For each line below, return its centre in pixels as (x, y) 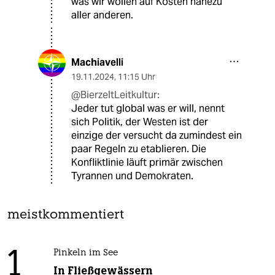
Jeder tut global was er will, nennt (148, 109)
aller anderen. (102, 15)
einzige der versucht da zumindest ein (157, 136)
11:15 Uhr (137, 77)
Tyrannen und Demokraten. (132, 176)
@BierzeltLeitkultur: (115, 95)
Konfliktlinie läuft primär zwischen (147, 163)
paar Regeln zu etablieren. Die (139, 149)
